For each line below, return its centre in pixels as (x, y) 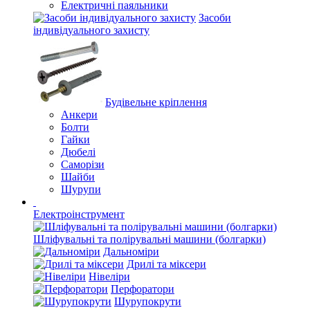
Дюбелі (78, 152)
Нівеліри (109, 276)
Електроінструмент (79, 214)
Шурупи (81, 189)
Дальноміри (131, 252)
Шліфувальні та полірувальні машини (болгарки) (149, 239)
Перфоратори (143, 289)
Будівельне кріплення (156, 102)
